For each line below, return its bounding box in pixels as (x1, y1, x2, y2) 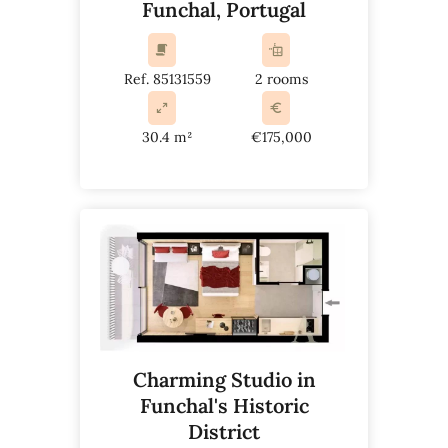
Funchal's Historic (139, 392, 309, 418)
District (188, 418, 260, 444)
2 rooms (254, 69, 308, 88)
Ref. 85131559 (123, 69, 211, 88)
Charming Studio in (132, 366, 316, 392)
